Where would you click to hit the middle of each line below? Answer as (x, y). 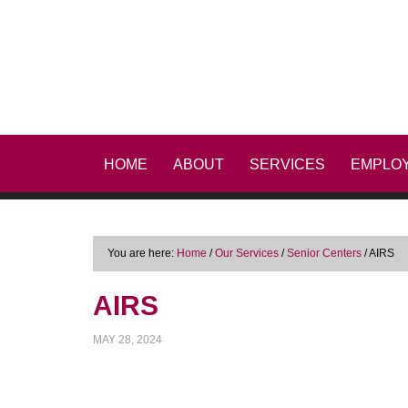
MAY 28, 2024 (127, 340)
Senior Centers (324, 253)
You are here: (142, 253)
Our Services (247, 253)
